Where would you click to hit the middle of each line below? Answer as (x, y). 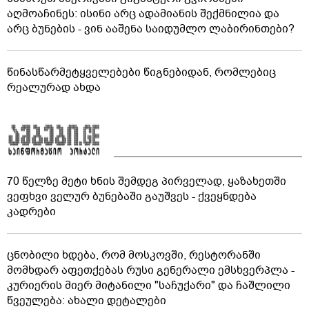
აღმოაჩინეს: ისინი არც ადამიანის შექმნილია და (143, 13)
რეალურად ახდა (54, 87)
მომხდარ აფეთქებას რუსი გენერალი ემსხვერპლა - (151, 270)
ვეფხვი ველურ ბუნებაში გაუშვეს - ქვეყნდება (132, 196)
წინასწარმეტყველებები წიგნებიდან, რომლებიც (141, 72)
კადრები (31, 211)
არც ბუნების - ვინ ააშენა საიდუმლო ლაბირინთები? (151, 29)
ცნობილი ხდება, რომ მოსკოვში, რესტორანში (134, 255)
